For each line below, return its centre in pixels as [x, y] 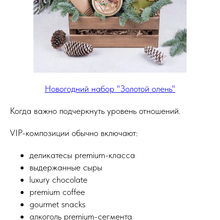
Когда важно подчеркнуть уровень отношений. [95, 111]
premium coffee [57, 192]
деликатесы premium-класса [82, 155]
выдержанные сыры [66, 167]
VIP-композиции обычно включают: [74, 133]
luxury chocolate [58, 180]
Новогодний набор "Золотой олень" [110, 89]
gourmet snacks [57, 204]
